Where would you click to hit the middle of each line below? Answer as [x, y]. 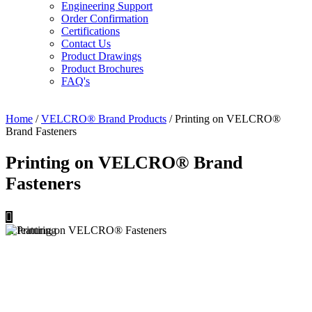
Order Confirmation [105, 18]
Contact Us [86, 43]
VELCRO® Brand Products [104, 118]
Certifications [91, 31]
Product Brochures [102, 68]
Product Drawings [101, 56]
